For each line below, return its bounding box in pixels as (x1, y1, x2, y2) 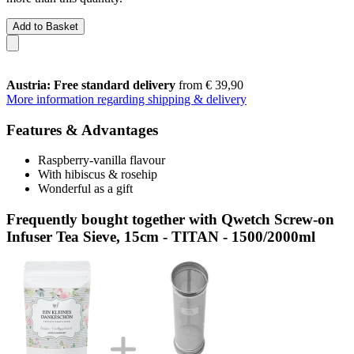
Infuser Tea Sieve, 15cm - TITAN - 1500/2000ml (6, 228, 315, 245)
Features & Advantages (6, 121, 158, 138)
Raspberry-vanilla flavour (38, 153, 165, 168)
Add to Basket (13, 20, 78, 32)
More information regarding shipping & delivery (6, 92, 247, 106)
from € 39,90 (175, 77, 243, 92)
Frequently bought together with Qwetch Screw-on (6, 210, 334, 228)
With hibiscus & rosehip (38, 168, 157, 182)
